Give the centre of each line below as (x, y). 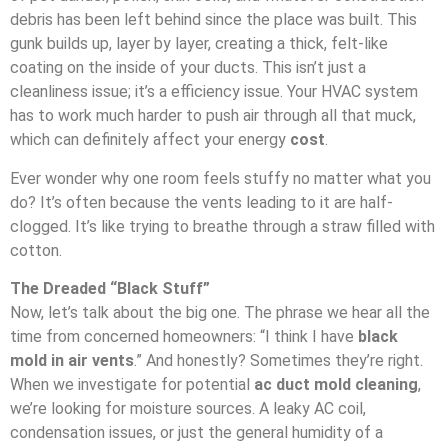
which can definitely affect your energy (150, 140)
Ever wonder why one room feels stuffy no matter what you (220, 178)
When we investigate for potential (132, 385)
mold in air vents (72, 361)
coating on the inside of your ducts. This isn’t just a (188, 68)
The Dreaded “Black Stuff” (110, 289)
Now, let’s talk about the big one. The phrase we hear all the (220, 313)
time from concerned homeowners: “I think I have (184, 337)
